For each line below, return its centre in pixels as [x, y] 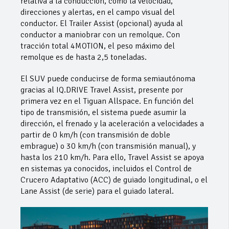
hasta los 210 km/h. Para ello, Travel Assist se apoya [112, 158]
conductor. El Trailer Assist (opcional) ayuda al [102, 24]
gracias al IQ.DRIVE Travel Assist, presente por [102, 90]
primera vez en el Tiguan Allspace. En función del [107, 101]
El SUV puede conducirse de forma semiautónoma [108, 79]
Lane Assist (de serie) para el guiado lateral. [97, 191]
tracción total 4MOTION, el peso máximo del [98, 46]
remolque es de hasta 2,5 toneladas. [84, 58]
